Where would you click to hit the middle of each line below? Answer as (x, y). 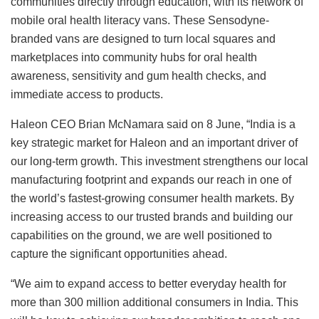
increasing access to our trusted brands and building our (152, 217)
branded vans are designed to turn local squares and (143, 39)
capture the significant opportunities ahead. (119, 254)
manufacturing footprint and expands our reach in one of (151, 180)
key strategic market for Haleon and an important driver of (154, 143)
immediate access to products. (87, 95)
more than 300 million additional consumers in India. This (155, 303)
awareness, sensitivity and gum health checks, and (138, 76)
